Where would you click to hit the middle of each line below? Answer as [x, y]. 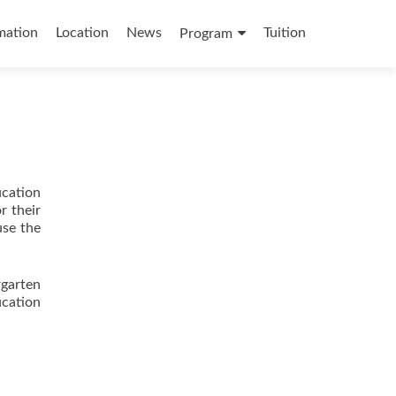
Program [206, 34]
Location [82, 33]
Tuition [285, 33]
